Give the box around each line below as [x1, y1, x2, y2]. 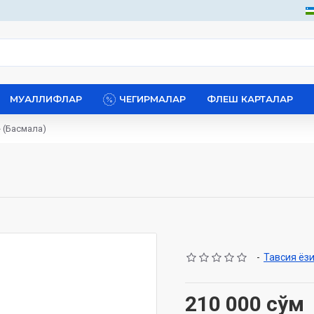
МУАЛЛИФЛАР [10, 93, 82, 104]
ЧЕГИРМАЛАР [119, 93, 186, 104]
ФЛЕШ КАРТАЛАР [207, 93, 293, 104]
